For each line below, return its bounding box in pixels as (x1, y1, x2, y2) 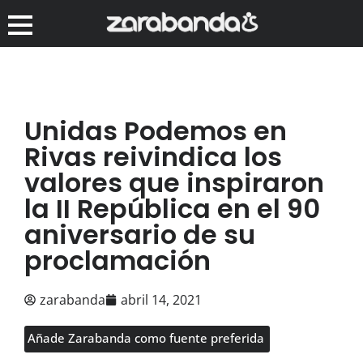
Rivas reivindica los (24, 138, 282, 175)
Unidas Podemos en (24, 112, 287, 149)
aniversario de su (24, 216, 255, 253)
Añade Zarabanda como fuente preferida (28, 329, 264, 346)
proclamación (24, 241, 211, 279)
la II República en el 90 (24, 190, 320, 227)
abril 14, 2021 (121, 290, 202, 309)
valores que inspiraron (24, 164, 324, 201)
